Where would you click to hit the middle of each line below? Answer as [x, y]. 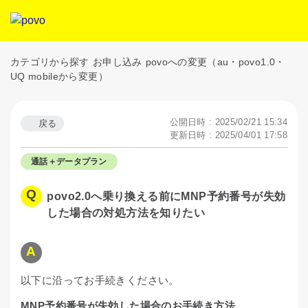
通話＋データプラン [69, 162]
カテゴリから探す [50, 62]
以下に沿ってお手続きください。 [100, 280]
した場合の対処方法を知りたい [126, 213]
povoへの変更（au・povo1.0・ [215, 62]
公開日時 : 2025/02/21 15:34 [228, 122]
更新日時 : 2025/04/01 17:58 [228, 135]
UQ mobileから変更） [59, 76]
